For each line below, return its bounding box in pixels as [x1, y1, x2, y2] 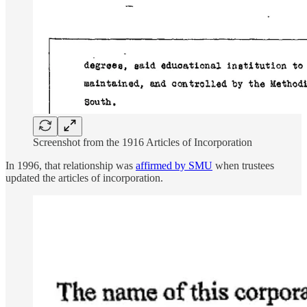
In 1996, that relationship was [5, 160, 136, 172]
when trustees [212, 160, 274, 172]
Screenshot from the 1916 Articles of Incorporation [33, 136, 252, 149]
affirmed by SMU [136, 160, 212, 172]
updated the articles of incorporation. [5, 172, 163, 184]
